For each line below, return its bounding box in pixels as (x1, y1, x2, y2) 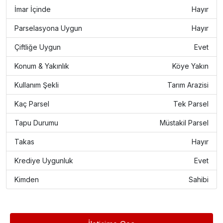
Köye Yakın (172, 62, 209, 70)
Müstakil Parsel (160, 118, 209, 127)
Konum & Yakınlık (14, 62, 69, 70)
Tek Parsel (173, 100, 209, 108)
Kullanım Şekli (14, 81, 59, 89)
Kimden (14, 175, 39, 184)
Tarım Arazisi (167, 81, 209, 89)
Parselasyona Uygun (14, 24, 82, 32)
